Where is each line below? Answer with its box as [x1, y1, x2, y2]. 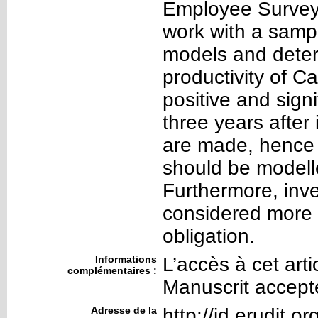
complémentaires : [67, 265, 157, 276]
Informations [95, 253, 157, 265]
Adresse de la [91, 305, 157, 316]
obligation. [163, 225, 255, 247]
